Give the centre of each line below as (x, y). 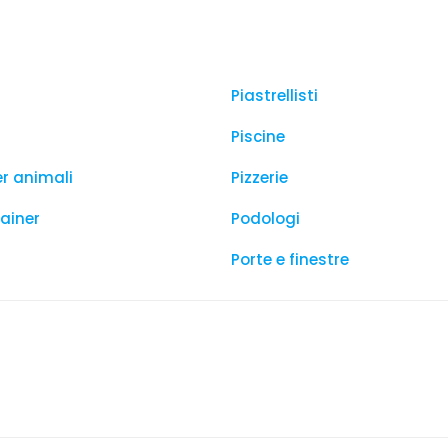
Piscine (258, 136)
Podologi (265, 218)
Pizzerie (259, 177)
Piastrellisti (274, 95)
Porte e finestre (290, 259)
